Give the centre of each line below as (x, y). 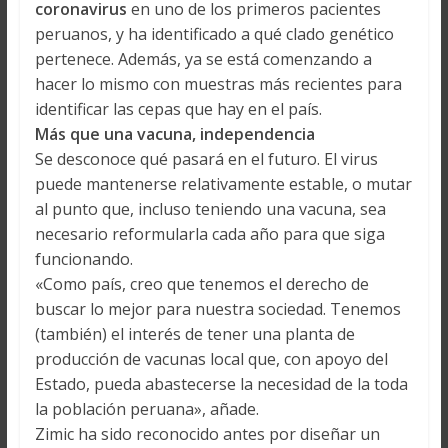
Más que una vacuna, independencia (174, 134)
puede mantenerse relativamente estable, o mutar (223, 184)
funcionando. (83, 259)
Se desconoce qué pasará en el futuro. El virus (206, 159)
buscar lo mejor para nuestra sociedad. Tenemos (217, 309)
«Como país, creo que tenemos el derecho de (201, 284)
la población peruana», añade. (146, 409)
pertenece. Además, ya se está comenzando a (203, 59)
